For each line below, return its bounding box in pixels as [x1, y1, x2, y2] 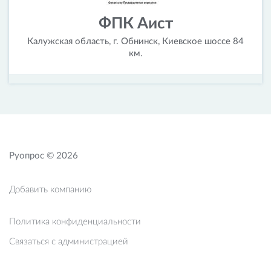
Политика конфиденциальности [9, 217, 141, 226]
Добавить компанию [9, 185, 91, 194]
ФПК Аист [98, 16, 173, 31]
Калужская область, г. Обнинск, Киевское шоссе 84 [27, 37, 244, 46]
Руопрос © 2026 [9, 151, 78, 160]
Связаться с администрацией [9, 237, 128, 246]
